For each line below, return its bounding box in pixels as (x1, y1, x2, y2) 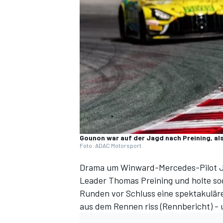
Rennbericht (162, 201, 210, 212)
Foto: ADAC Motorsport (80, 142, 141, 149)
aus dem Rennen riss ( (80, 201, 162, 212)
